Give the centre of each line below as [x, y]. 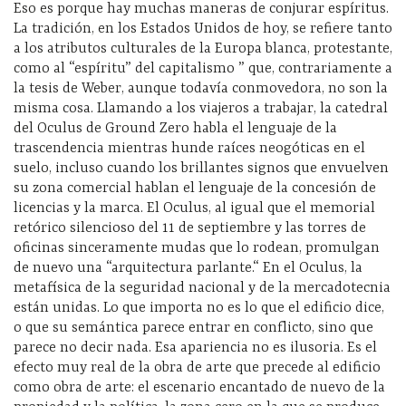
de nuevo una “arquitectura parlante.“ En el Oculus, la [188, 268]
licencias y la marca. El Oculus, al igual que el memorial [194, 208]
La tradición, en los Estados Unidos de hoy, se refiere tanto [203, 29]
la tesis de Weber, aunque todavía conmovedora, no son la [201, 89]
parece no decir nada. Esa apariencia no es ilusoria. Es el [195, 348]
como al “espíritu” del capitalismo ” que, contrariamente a [203, 69]
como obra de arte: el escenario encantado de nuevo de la [199, 388]
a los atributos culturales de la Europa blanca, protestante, [203, 49]
